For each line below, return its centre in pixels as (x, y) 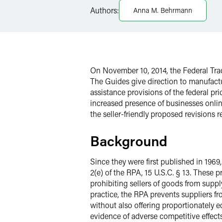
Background (129, 141)
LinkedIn (127, 8)
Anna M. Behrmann (163, 10)
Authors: (105, 10)
